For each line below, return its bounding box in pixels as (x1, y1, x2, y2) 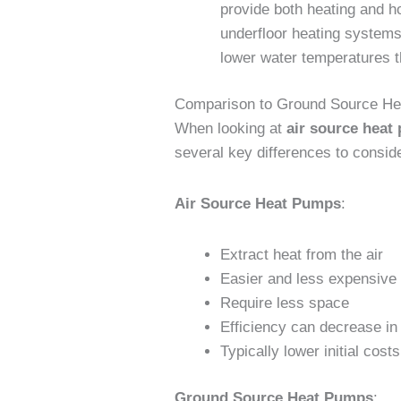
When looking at (175, 120, 287, 138)
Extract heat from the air (220, 245, 384, 263)
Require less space (220, 294, 350, 311)
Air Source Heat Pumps (175, 195, 342, 213)
